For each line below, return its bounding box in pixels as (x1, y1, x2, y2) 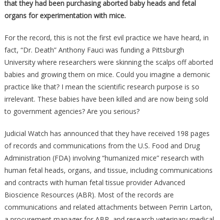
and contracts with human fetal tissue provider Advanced (4, 178, 185, 187)
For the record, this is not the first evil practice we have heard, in (4, 33, 209, 42)
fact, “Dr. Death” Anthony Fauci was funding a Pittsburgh (4, 45, 184, 55)
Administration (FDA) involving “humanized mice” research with (4, 153, 204, 163)
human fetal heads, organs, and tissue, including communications (4, 165, 213, 175)
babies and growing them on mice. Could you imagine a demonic (4, 70, 210, 79)
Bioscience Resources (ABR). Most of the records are (4, 190, 174, 199)
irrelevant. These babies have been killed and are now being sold (4, 94, 208, 104)
